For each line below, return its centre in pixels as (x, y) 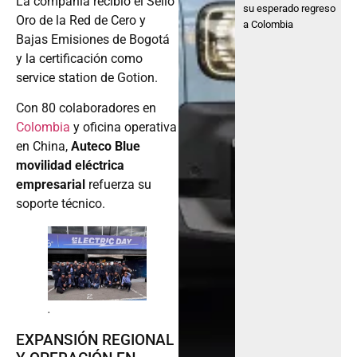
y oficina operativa (125, 127)
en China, (43, 147)
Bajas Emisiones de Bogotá (93, 40)
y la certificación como (79, 59)
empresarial (51, 185)
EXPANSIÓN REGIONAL (95, 340)
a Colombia (269, 24)
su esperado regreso (290, 8)
